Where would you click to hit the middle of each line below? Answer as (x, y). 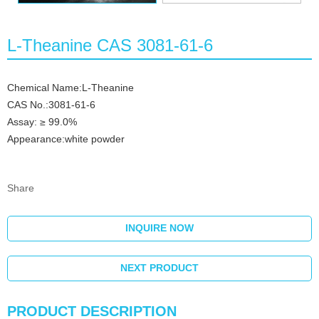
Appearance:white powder (66, 139)
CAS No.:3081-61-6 (51, 105)
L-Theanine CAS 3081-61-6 (110, 46)
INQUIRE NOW (159, 228)
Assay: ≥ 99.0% (43, 122)
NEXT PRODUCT (159, 268)
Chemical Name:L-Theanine (73, 88)
